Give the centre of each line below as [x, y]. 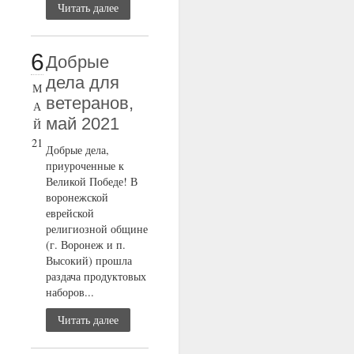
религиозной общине [97, 229]
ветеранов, [90, 104]
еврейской [70, 213]
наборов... [70, 292]
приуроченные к [85, 166]
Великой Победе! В [92, 182]
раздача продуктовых [96, 277]
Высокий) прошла [89, 261]
